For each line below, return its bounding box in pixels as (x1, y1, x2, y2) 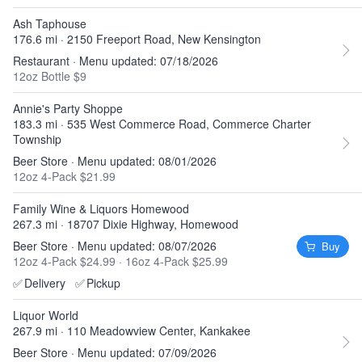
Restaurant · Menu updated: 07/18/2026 (13, 53, 218, 69)
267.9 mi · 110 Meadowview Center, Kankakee (13, 322, 250, 339)
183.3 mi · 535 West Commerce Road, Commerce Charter (13, 116, 311, 132)
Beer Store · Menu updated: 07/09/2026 (13, 344, 217, 360)
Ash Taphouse (13, 15, 86, 32)
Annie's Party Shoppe (13, 100, 123, 116)
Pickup (86, 275, 120, 291)
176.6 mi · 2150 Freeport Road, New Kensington (13, 31, 261, 47)
